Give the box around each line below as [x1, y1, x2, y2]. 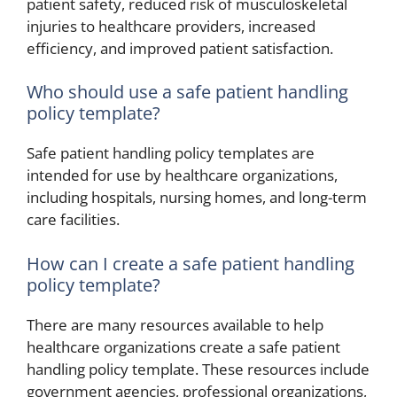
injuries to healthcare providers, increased [27, 15, 315, 36]
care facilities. [27, 209, 120, 230]
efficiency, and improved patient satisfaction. [27, 37, 333, 58]
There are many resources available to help [27, 314, 323, 335]
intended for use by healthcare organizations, [27, 165, 338, 186]
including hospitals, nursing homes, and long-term [27, 187, 367, 208]
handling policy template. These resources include [27, 358, 370, 379]
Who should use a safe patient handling [27, 80, 348, 105]
